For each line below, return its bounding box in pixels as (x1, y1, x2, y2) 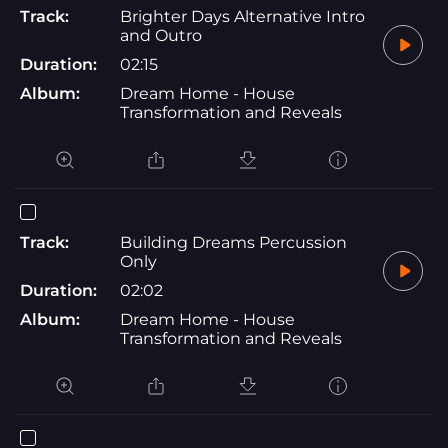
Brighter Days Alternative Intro (120, 6, 365, 26)
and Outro (120, 25, 202, 45)
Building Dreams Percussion (120, 232, 347, 252)
